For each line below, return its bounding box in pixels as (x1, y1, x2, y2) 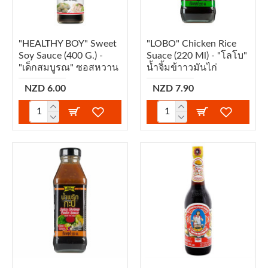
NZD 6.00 (25, 83, 66, 93)
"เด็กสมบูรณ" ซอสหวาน (19, 62, 118, 72)
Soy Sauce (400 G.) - (19, 50, 103, 60)
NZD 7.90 (152, 83, 194, 93)
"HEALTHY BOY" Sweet (19, 38, 117, 48)
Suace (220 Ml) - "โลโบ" (146, 50, 247, 60)
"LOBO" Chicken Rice (146, 38, 236, 48)
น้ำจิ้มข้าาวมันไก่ (146, 62, 217, 72)
